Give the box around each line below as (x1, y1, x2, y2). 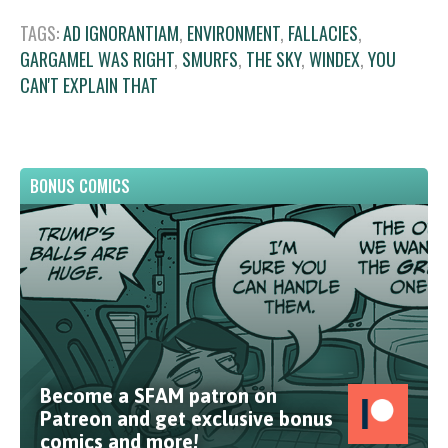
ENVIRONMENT (187, 19, 280, 46)
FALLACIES (288, 19, 358, 46)
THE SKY (246, 45, 301, 72)
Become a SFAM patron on (40, 383, 277, 407)
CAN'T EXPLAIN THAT (20, 71, 158, 98)
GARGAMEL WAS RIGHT (20, 45, 174, 72)
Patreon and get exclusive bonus (40, 406, 333, 430)
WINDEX (309, 45, 360, 72)
